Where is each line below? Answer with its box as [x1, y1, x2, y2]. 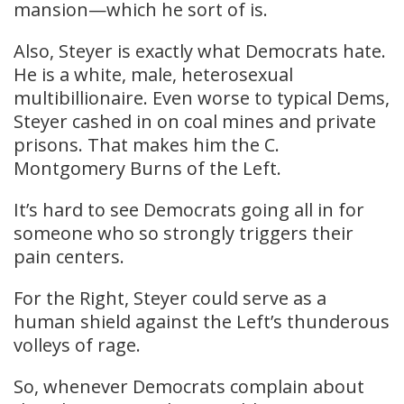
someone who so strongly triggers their [14, 221, 353, 246]
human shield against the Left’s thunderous [14, 309, 390, 335]
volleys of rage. [14, 333, 141, 358]
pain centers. [14, 244, 124, 270]
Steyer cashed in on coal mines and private [14, 109, 376, 134]
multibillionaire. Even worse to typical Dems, [14, 86, 390, 111]
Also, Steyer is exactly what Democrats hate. [14, 39, 386, 64]
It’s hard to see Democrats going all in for [14, 197, 364, 223]
